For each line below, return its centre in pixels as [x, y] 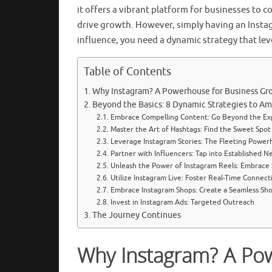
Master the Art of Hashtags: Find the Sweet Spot [190, 129]
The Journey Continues [136, 215]
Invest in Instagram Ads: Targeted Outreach [182, 202]
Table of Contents [127, 71]
